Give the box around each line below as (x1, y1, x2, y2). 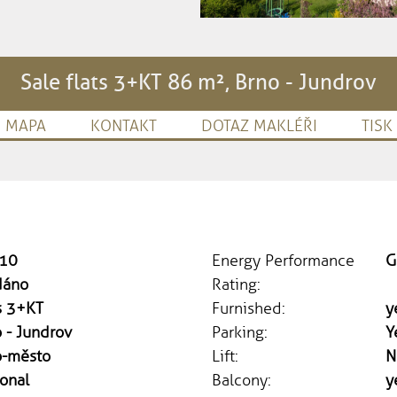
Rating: (212, 274, 261, 294)
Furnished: (212, 298, 285, 318)
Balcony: (212, 370, 271, 390)
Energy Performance (212, 250, 354, 270)
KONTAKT (90, 115, 157, 136)
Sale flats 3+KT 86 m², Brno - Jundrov (20, 68, 377, 95)
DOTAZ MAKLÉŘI (200, 115, 317, 136)
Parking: (212, 322, 268, 342)
